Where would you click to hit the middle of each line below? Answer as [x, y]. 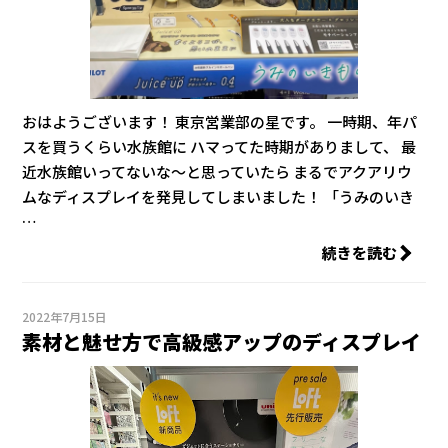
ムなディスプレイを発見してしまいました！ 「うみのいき [218, 196]
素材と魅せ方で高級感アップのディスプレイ [222, 341]
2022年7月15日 [65, 316]
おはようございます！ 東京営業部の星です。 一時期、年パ [220, 121]
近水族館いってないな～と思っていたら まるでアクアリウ [217, 171]
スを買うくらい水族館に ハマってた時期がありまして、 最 [219, 146]
